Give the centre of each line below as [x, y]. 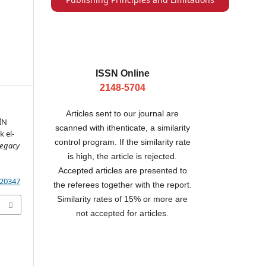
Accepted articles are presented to [122, 170]
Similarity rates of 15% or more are [122, 199]
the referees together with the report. [122, 184]
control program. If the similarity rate [122, 142]
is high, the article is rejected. [122, 156]
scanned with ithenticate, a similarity [122, 127]
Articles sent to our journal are [122, 113]
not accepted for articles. [122, 213]
